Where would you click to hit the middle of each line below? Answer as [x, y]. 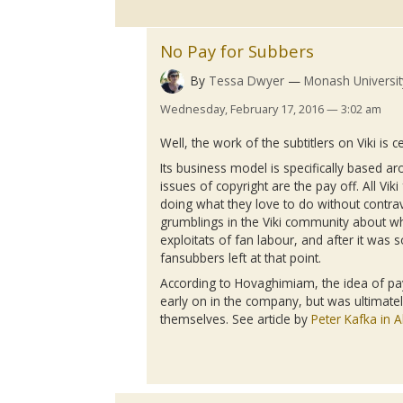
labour [276, 240]
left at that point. [275, 258]
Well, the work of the [222, 142]
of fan [237, 240]
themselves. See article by [236, 319]
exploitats [188, 240]
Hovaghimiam [275, 283]
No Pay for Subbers [237, 50]
